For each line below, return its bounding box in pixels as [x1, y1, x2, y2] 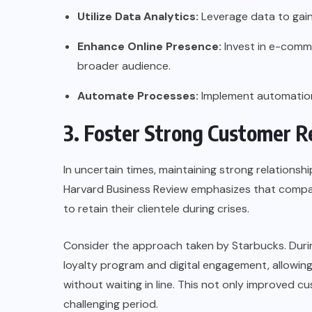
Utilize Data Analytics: [77, 8, 198, 24]
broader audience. [77, 58, 171, 73]
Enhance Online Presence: [77, 38, 221, 54]
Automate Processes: [77, 88, 198, 103]
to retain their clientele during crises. [63, 201, 249, 216]
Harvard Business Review [63, 181, 188, 196]
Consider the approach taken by [63, 237, 232, 253]
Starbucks [232, 237, 284, 253]
